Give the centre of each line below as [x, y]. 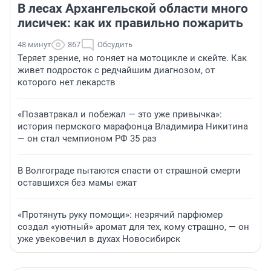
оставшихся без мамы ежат [77, 183]
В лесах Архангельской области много [133, 9]
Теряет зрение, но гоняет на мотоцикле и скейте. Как [132, 58]
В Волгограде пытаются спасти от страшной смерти [129, 171]
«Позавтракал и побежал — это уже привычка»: [120, 115]
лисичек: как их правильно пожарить [130, 23]
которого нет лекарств [67, 83]
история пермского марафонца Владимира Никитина [133, 127]
